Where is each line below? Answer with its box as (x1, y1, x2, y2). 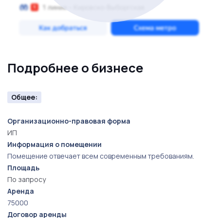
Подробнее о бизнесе (7, 59, 144, 76)
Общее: (11, 92, 37, 102)
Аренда (7, 186, 34, 196)
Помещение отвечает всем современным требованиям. (7, 151, 194, 161)
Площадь (7, 163, 39, 172)
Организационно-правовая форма (7, 116, 130, 126)
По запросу (7, 175, 46, 184)
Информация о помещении (7, 140, 102, 149)
